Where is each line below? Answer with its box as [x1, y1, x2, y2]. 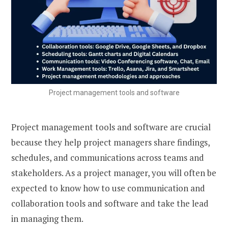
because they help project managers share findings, [11, 136, 210, 148]
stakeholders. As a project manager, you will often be [11, 166, 216, 179]
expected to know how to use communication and [11, 182, 205, 194]
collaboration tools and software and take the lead [11, 197, 209, 209]
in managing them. [11, 212, 83, 224]
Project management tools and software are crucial [11, 121, 211, 133]
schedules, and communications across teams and [11, 151, 204, 163]
